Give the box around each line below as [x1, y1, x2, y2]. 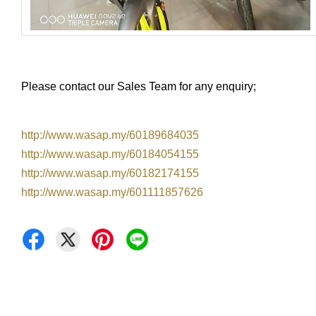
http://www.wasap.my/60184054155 [21, 147, 199, 160]
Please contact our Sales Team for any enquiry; [21, 80, 256, 92]
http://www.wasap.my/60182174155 [21, 166, 199, 179]
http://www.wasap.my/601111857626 [21, 186, 203, 198]
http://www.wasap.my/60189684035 [21, 128, 199, 141]
